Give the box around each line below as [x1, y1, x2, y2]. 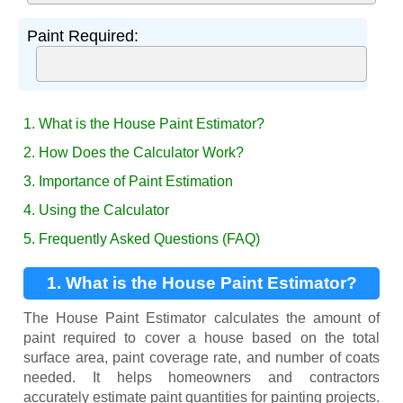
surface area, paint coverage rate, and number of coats [23, 350, 380, 366]
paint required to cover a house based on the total [23, 330, 380, 346]
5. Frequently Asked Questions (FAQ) [23, 231, 260, 247]
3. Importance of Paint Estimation [23, 174, 233, 190]
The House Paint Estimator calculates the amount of [23, 310, 380, 327]
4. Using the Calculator [23, 202, 169, 219]
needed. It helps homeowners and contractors [23, 370, 380, 386]
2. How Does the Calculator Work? [23, 145, 244, 161]
